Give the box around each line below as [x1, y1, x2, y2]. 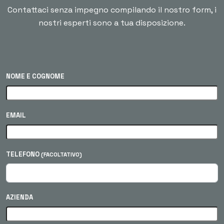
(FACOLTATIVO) [41, 151, 82, 158]
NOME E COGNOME [6, 72, 64, 81]
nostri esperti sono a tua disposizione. [38, 17, 185, 28]
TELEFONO [6, 150, 41, 159]
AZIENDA [6, 193, 33, 202]
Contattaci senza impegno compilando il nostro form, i [7, 4, 216, 15]
